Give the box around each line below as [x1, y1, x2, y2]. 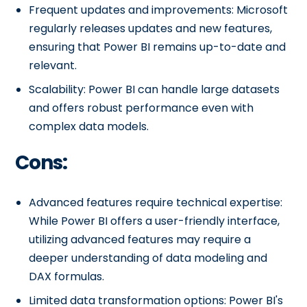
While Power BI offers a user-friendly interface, [29, 213, 280, 229]
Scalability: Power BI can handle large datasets [29, 82, 280, 97]
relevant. [29, 58, 77, 73]
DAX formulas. [29, 269, 105, 284]
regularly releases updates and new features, [29, 21, 273, 36]
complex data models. [29, 119, 149, 134]
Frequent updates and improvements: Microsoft [29, 2, 288, 18]
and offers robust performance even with [29, 100, 254, 116]
